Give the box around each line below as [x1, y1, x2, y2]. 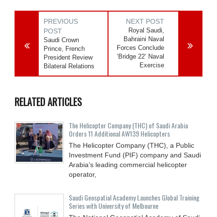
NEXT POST [126, 17, 165, 25]
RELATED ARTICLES [15, 94, 82, 109]
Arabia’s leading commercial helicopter [69, 160, 187, 169]
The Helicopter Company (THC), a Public [69, 141, 194, 149]
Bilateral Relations [44, 62, 94, 70]
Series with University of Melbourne [69, 200, 158, 211]
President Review [44, 53, 93, 61]
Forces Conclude [117, 44, 165, 51]
